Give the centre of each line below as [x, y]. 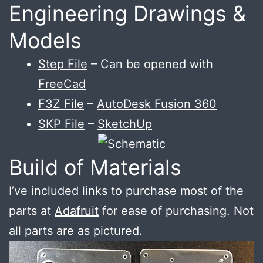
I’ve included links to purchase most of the [126, 190]
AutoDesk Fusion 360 [157, 104]
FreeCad [62, 84]
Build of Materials [95, 167]
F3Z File [61, 104]
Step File [63, 64]
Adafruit [77, 210]
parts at [32, 210]
